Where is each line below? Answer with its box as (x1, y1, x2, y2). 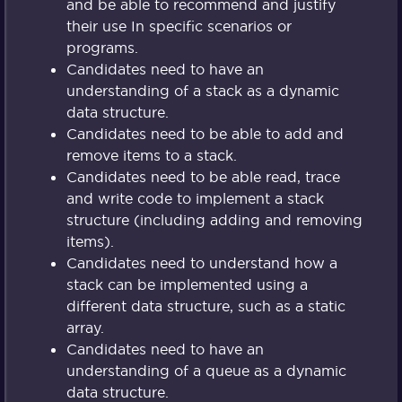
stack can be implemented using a (66, 275, 308, 294)
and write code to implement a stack (66, 189, 324, 208)
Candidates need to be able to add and (66, 125, 344, 144)
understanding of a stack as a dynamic (66, 82, 339, 100)
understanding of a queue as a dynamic (66, 362, 346, 380)
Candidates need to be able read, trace (66, 168, 340, 187)
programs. (66, 39, 138, 57)
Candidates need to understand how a (66, 254, 337, 273)
